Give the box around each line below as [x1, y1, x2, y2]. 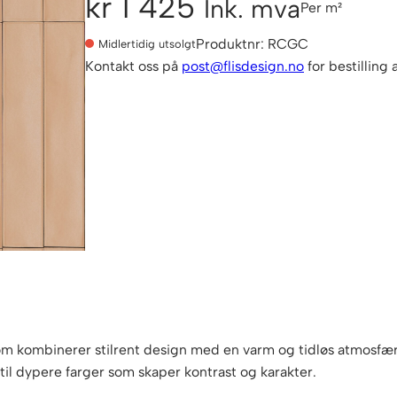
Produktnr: [196, 35, 268, 53]
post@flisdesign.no [182, 58, 304, 75]
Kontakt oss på [85, 58, 182, 75]
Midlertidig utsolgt [98, 36, 196, 51]
